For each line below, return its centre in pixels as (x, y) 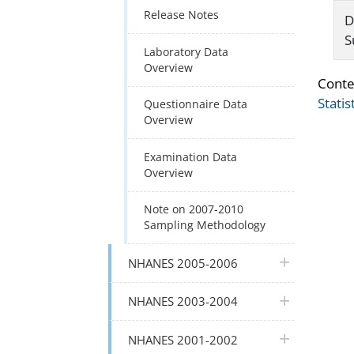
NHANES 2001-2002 (183, 339)
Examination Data (191, 156)
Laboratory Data (186, 51)
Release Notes (182, 15)
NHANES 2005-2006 (183, 263)
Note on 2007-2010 (194, 209)
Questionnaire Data (196, 104)
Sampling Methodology (205, 225)
